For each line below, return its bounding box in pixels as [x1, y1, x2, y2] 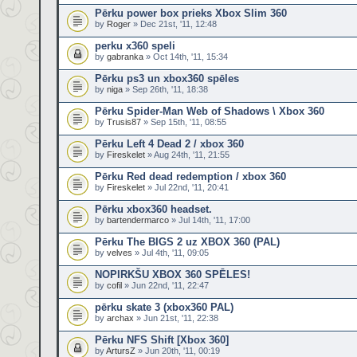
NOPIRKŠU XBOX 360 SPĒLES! [95, 269, 250, 280]
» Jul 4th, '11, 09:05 [132, 248, 209, 257]
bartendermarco [107, 215, 169, 225]
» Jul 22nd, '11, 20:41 [145, 182, 229, 192]
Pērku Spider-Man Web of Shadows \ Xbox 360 [95, 105, 324, 117]
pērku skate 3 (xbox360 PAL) [95, 301, 233, 313]
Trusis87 [107, 117, 141, 127]
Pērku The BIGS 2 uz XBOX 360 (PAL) [95, 236, 280, 248]
